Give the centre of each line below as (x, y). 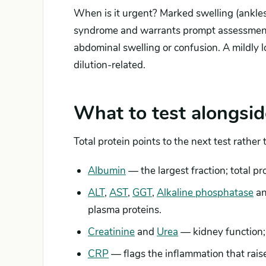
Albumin (107, 171)
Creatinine (111, 232)
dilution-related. (110, 65)
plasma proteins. (125, 210)
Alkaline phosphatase (205, 193)
